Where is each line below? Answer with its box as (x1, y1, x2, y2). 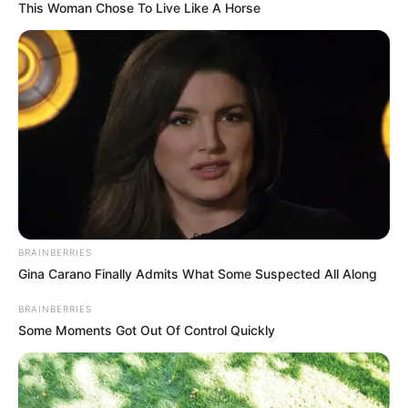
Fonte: (18, 369, 70, 384)
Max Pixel (69, 369, 141, 384)
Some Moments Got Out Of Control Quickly (18, 322, 275, 339)
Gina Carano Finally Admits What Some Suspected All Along (18, 266, 377, 282)
